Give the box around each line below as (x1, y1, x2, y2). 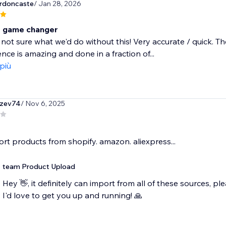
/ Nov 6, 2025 (20, 99, 65, 108)
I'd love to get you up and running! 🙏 (2, 190, 142, 201)
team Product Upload (2, 162, 75, 172)
